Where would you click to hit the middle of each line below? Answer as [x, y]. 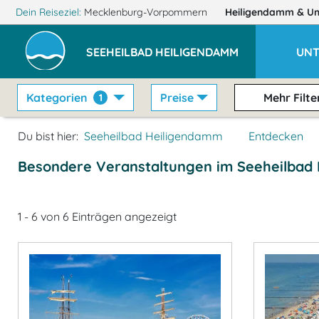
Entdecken [276, 136]
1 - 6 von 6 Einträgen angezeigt [97, 216]
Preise [177, 98]
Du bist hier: [48, 136]
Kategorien [57, 98]
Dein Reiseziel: [48, 12]
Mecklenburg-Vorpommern [145, 12]
